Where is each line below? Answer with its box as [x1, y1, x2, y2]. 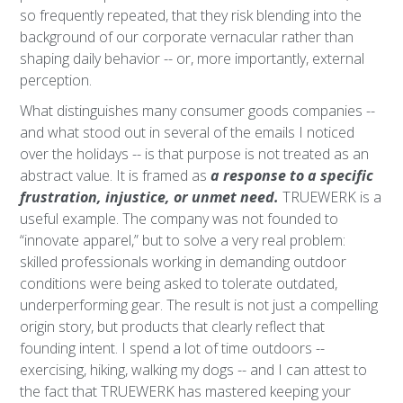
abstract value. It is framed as [20, 166, 211, 185]
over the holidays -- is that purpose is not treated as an [20, 144, 370, 164]
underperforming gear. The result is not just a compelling [20, 295, 379, 315]
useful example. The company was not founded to [20, 209, 339, 228]
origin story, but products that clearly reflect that [20, 317, 326, 336]
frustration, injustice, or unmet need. [20, 187, 283, 207]
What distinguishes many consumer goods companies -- [20, 101, 376, 121]
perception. [20, 70, 93, 90]
